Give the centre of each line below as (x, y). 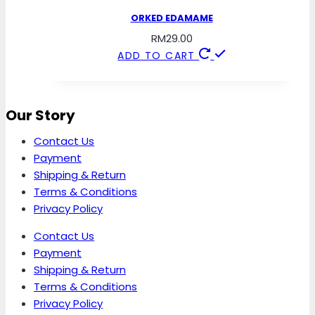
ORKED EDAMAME (172, 18)
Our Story (40, 116)
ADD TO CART (159, 56)
